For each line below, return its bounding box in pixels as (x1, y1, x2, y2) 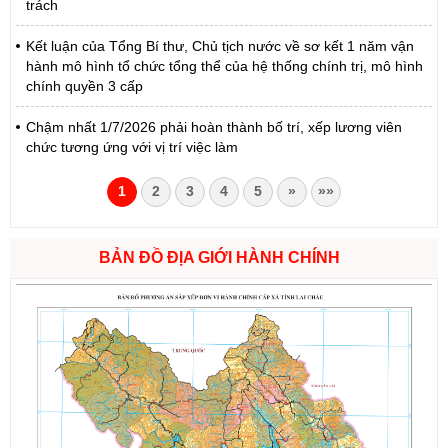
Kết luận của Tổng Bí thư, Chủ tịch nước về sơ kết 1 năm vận (26, 38, 414, 55)
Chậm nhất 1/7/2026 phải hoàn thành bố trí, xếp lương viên (26, 119, 402, 136)
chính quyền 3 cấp (26, 78, 143, 95)
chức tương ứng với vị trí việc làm (26, 139, 238, 156)
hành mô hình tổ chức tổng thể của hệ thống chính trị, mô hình (26, 58, 423, 75)
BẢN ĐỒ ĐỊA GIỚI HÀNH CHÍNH (98, 249, 340, 267)
